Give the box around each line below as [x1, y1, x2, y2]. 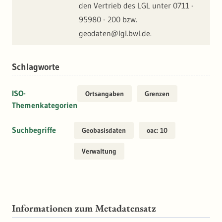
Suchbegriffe [12, 125, 56, 135]
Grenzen [145, 89, 169, 99]
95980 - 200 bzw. [79, 14, 137, 25]
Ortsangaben [85, 89, 124, 99]
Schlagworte [12, 61, 59, 73]
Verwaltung [82, 147, 116, 156]
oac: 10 [147, 126, 167, 135]
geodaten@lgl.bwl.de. [79, 28, 152, 39]
